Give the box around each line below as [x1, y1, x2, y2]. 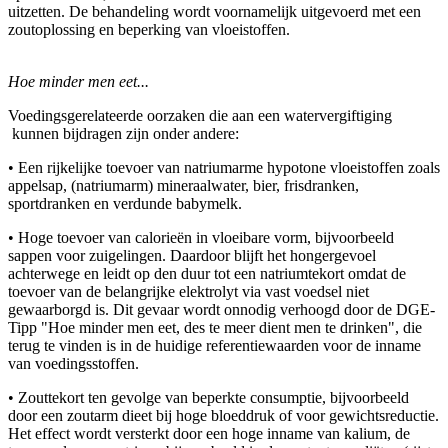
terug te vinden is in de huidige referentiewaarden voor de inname [8, 336, 421, 354]
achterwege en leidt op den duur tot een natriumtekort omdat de [8, 264, 406, 282]
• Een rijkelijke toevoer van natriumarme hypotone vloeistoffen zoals [8, 158, 440, 176]
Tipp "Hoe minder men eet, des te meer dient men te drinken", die [8, 318, 422, 336]
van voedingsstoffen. [8, 354, 139, 372]
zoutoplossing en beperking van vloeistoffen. [8, 20, 290, 38]
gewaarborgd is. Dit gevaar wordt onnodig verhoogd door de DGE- [8, 300, 435, 318]
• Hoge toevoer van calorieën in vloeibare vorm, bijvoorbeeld [8, 228, 394, 246]
